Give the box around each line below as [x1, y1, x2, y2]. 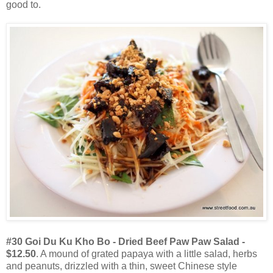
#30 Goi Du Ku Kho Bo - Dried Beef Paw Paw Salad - [6, 236, 245, 247]
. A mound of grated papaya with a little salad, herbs [36, 248, 257, 259]
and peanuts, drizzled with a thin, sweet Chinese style [6, 260, 237, 271]
